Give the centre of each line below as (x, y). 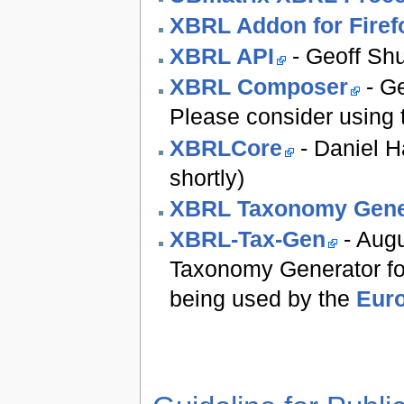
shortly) (207, 177)
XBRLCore (225, 147)
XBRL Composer (258, 87)
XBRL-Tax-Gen (247, 239)
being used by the (262, 299)
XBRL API (221, 56)
